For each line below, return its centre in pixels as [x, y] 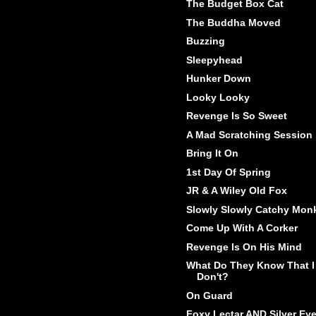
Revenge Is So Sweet [236, 116]
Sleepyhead [214, 60]
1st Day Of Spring [228, 172]
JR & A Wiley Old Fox [236, 191]
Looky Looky [218, 97]
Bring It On [212, 153]
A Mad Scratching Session [249, 134]
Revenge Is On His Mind [244, 247]
